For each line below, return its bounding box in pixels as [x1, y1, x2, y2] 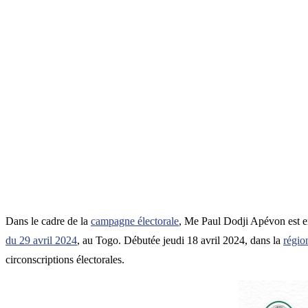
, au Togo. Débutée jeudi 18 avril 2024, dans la [77, 234, 283, 247]
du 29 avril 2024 [5, 234, 77, 247]
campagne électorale [91, 215, 179, 228]
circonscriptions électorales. [5, 254, 124, 266]
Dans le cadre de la [5, 215, 91, 228]
